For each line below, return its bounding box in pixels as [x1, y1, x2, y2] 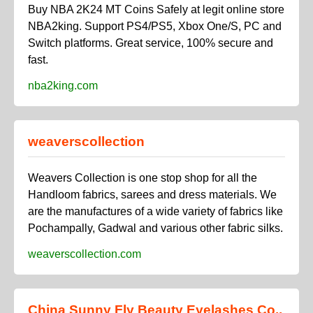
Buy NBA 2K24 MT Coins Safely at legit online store [28, 3, 284, 15]
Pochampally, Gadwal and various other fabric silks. [28, 222, 283, 235]
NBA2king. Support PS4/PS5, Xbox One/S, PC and [28, 20, 282, 32]
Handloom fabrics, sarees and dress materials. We [28, 189, 277, 201]
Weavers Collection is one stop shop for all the [28, 172, 257, 184]
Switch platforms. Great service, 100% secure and [28, 36, 273, 49]
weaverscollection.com [28, 248, 141, 261]
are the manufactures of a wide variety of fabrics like [28, 205, 283, 218]
